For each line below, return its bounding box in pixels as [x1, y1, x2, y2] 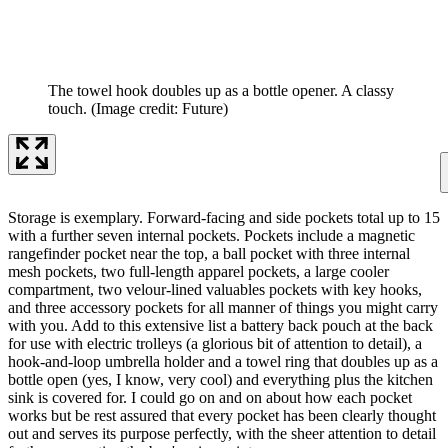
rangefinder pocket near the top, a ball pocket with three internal [8, 244, 410, 262]
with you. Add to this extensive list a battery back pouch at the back [8, 316, 433, 334]
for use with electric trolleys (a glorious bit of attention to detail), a [8, 334, 422, 352]
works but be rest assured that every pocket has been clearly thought [8, 406, 436, 424]
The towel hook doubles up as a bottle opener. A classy [48, 81, 394, 99]
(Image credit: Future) [91, 99, 228, 117]
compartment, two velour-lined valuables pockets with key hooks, [8, 280, 422, 298]
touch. [48, 99, 87, 117]
